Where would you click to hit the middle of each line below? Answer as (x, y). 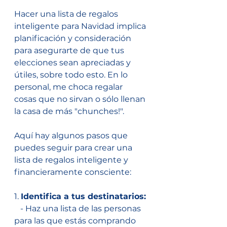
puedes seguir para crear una (74, 148)
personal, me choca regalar (69, 87)
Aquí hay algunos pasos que (72, 136)
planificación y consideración (74, 39)
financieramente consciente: (73, 172)
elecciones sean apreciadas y (73, 63)
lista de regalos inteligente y (72, 160)
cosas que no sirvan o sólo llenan (81, 99)
